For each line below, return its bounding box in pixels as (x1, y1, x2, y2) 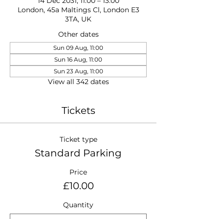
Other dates (58, 30, 99, 39)
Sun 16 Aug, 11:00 (54, 56, 102, 63)
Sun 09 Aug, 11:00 (53, 44, 103, 51)
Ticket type (59, 135, 97, 144)
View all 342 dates (47, 77, 109, 86)
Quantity (63, 200, 93, 209)
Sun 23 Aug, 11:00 (53, 67, 103, 75)
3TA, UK (65, 15, 91, 23)
